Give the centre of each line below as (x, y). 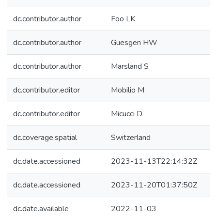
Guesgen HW (134, 43)
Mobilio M (128, 90)
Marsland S (130, 66)
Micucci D (127, 114)
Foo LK (123, 19)
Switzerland (131, 138)
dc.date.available (41, 209)
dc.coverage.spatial (45, 138)
